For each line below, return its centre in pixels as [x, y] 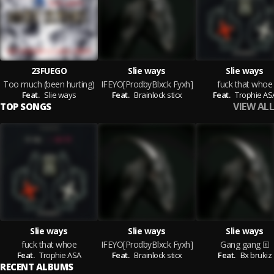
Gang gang [240, 244]
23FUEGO [49, 71]
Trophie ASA [60, 255]
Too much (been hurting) [49, 84]
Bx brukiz [256, 255]
